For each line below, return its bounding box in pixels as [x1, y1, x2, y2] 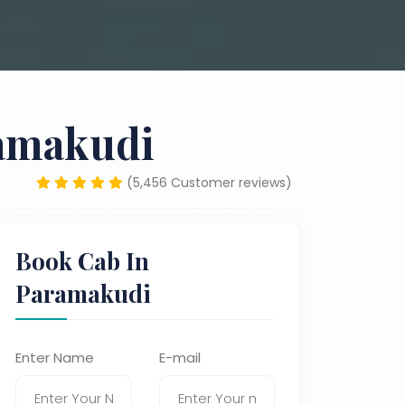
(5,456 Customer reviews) [127, 174, 292, 192]
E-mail [158, 348, 201, 367]
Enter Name [15, 348, 94, 367]
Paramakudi [15, 278, 151, 309]
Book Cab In [15, 245, 149, 277]
